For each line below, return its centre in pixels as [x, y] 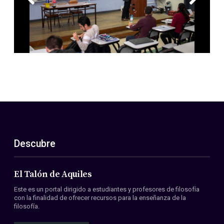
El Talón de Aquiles [53, 175]
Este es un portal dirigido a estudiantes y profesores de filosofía [107, 189]
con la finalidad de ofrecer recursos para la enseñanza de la [100, 197]
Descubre [35, 144]
